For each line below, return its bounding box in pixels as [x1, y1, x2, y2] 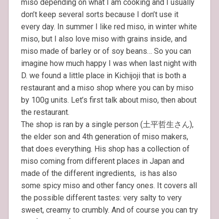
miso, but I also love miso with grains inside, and [21, 34, 187, 44]
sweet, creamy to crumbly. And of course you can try [21, 205, 198, 215]
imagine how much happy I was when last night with [21, 58, 197, 68]
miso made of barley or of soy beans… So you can [21, 46, 191, 56]
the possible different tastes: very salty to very [21, 193, 182, 202]
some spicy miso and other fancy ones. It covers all [21, 180, 197, 190]
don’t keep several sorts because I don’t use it [21, 9, 178, 19]
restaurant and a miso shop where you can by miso [21, 83, 194, 92]
